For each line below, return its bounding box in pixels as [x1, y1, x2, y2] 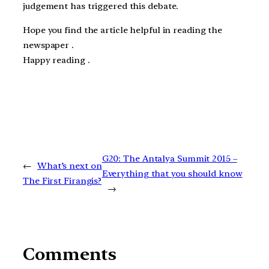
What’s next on [37, 160, 102, 172]
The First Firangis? [23, 175, 102, 187]
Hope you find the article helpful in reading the [23, 25, 223, 36]
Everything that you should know [101, 168, 243, 179]
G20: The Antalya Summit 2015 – [101, 153, 237, 164]
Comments [23, 243, 117, 264]
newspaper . [23, 40, 74, 51]
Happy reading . [23, 55, 90, 66]
